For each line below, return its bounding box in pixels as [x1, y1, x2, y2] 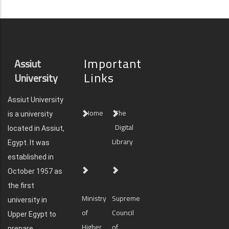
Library [112, 135, 133, 148]
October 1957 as [8, 167, 62, 175]
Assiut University [8, 96, 63, 104]
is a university [8, 110, 53, 118]
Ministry [82, 192, 106, 205]
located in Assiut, [8, 124, 64, 132]
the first [8, 181, 34, 190]
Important [84, 52, 142, 75]
